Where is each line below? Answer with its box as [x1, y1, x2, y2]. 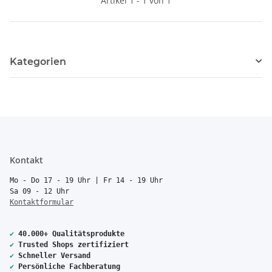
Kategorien [10, 55, 66, 67]
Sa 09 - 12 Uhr [10, 186, 69, 195]
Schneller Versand [18, 251, 90, 260]
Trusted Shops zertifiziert [18, 240, 129, 249]
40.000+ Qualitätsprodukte [18, 229, 124, 238]
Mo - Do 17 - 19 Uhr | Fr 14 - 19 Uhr [10, 175, 163, 185]
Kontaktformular [10, 197, 73, 206]
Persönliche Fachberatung [18, 262, 120, 271]
